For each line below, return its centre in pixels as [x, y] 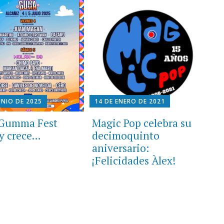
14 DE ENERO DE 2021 [129, 101]
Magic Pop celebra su [141, 123]
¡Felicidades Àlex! [133, 160]
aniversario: [120, 148]
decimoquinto [125, 135]
